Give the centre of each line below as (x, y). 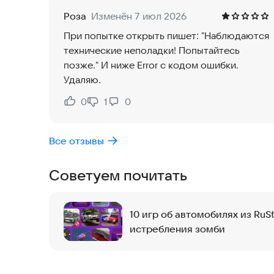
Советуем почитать (118, 175)
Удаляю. (82, 80)
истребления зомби (177, 229)
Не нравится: (117, 108)
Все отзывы (76, 141)
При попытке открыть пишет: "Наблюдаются (166, 36)
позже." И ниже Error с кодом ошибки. (151, 65)
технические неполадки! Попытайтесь (152, 50)
